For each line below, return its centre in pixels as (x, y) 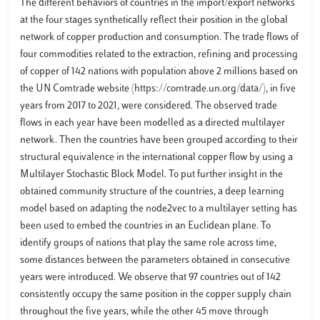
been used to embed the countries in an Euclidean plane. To (145, 226)
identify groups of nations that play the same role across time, (148, 243)
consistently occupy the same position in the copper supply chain (156, 294)
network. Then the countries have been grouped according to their (159, 140)
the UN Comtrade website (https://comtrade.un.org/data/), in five (158, 89)
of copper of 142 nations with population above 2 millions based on (159, 71)
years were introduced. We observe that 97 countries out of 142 (150, 277)
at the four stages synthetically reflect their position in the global (154, 20)
